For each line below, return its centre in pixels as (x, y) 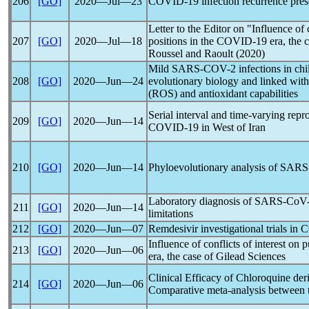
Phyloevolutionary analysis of (214, 167)
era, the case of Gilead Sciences (217, 256)
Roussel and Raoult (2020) (207, 53)
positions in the (182, 41)
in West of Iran (232, 127)
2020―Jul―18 (108, 41)
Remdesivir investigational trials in (225, 229)
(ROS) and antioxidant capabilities (223, 93)
